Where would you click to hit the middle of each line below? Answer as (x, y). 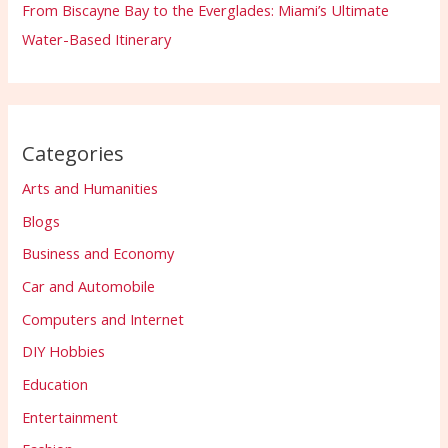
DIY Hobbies (64, 351)
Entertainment (70, 416)
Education (55, 383)
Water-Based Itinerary (97, 38)
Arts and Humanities (90, 188)
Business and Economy (98, 253)
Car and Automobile (89, 286)
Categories (73, 154)
